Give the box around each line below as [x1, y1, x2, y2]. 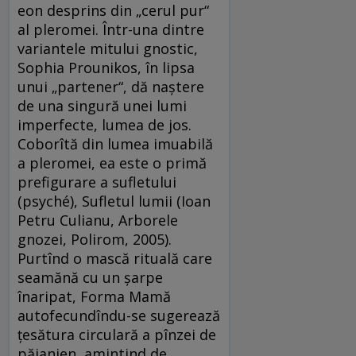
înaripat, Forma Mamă [17, 286, 171, 306]
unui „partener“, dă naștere [17, 76, 204, 96]
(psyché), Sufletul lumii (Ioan [17, 191, 211, 211]
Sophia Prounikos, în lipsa [17, 57, 195, 77]
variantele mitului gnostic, [17, 38, 198, 58]
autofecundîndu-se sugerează [17, 305, 220, 325]
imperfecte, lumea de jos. [17, 114, 192, 134]
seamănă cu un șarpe [17, 267, 163, 287]
